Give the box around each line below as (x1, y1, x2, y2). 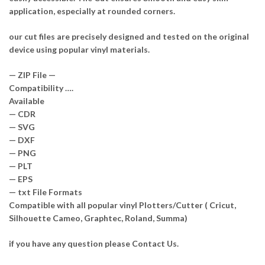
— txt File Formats (9, 186, 82, 197)
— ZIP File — (9, 69, 56, 80)
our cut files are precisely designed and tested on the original (9, 31, 249, 41)
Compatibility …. (9, 82, 73, 93)
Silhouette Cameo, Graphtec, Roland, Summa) (9, 212, 188, 223)
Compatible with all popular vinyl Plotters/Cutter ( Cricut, (9, 199, 236, 210)
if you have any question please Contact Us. (9, 238, 179, 248)
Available (9, 95, 44, 106)
